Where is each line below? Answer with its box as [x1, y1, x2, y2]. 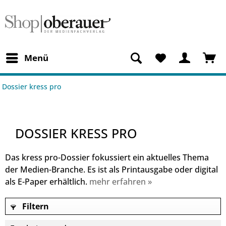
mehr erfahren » [89, 176, 152, 187]
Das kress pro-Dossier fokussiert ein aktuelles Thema [5, 152, 209, 163]
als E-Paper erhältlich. [5, 176, 89, 187]
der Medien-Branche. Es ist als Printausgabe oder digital [5, 164, 218, 175]
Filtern [20, 201, 49, 212]
